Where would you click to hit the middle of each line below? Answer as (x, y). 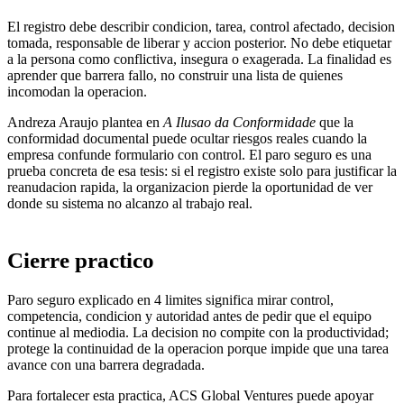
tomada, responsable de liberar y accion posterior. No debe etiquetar (199, 43)
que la (335, 123)
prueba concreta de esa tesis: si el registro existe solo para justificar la (202, 171)
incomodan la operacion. (77, 92)
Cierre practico (81, 261)
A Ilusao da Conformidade (239, 123)
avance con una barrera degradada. (106, 364)
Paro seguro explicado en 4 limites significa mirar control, (170, 299)
